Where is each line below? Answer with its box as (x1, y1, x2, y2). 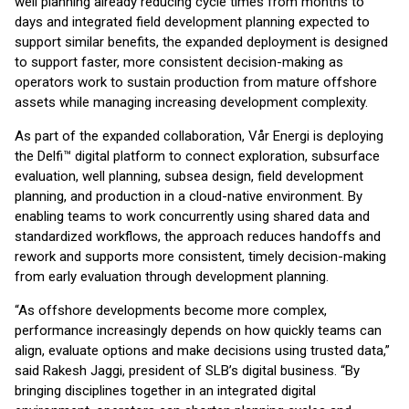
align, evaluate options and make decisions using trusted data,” (15, 342, 390, 359)
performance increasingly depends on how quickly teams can (15, 322, 382, 339)
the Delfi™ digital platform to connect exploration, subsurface (15, 148, 380, 164)
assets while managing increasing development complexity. (15, 94, 368, 110)
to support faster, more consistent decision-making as (15, 54, 343, 70)
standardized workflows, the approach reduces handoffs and (15, 228, 381, 245)
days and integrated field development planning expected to (15, 14, 370, 30)
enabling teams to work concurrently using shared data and (15, 208, 370, 225)
